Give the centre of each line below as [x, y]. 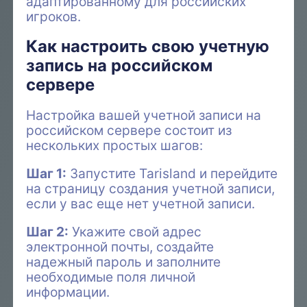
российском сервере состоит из [129, 131]
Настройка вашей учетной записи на [144, 115]
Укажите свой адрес [135, 232]
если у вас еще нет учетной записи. [141, 204]
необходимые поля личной [111, 277]
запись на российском [120, 66]
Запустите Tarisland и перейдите [172, 174]
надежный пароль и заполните [124, 262]
